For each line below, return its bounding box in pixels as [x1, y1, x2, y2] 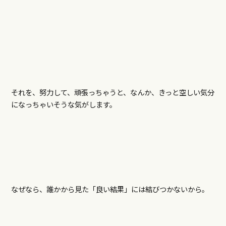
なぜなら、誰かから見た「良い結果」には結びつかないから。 [11, 184, 209, 195]
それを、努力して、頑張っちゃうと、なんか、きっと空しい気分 [11, 87, 214, 98]
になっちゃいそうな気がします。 [11, 99, 117, 110]
